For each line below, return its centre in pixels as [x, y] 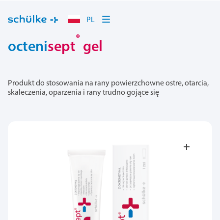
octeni [28, 47]
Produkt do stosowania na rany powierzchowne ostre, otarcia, [108, 83]
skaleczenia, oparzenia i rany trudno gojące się [83, 93]
